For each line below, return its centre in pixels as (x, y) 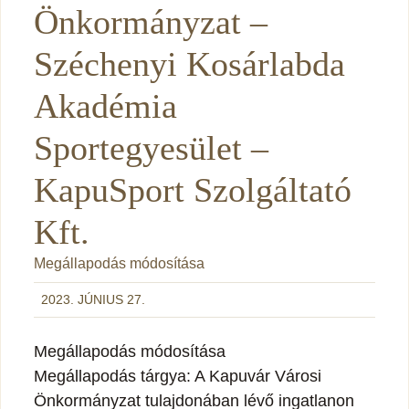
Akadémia (105, 105)
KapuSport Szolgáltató (193, 189)
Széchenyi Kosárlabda (189, 63)
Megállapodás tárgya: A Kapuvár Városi (178, 376)
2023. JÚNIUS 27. (93, 299)
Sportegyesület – (151, 147)
